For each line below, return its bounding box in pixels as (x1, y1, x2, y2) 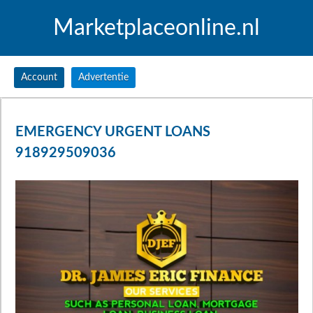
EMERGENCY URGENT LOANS (15, 125, 210, 140)
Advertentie (78, 73, 129, 82)
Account (21, 73, 57, 82)
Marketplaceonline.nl (53, 17, 260, 39)
